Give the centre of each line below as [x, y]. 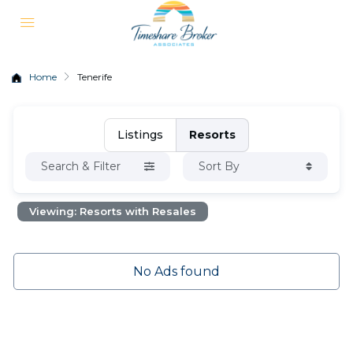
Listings [140, 135]
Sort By [219, 166]
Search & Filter [81, 166]
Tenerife [95, 77]
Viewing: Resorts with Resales [113, 211]
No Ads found [176, 271]
